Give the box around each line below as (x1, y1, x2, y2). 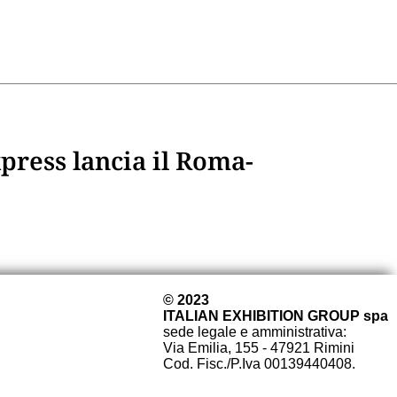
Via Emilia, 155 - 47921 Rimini (163, 339, 354, 355)
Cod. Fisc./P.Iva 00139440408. (163, 355, 355, 371)
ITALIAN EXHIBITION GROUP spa (163, 307, 388, 323)
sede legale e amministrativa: (163, 323, 346, 339)
